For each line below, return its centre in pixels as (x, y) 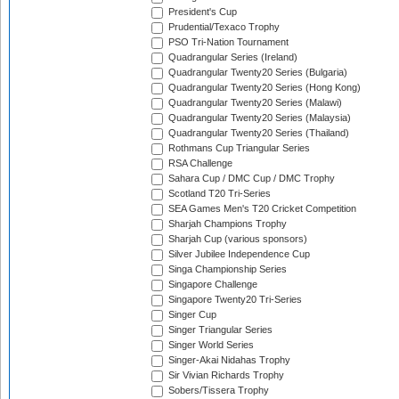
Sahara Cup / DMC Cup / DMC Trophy (250, 179)
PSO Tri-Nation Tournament (227, 42)
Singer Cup (191, 315)
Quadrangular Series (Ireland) (232, 57)
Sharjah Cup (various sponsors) (236, 239)
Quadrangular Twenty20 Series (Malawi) (254, 103)
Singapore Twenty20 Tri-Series (234, 300)
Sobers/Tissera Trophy (217, 391)
